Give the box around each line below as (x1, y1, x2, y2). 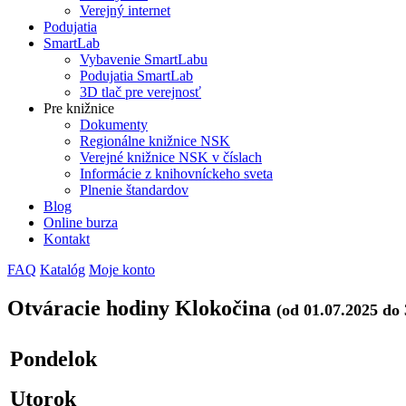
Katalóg (40, 262, 85, 277)
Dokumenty (80, 117, 148, 132)
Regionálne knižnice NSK (80, 133, 230, 149)
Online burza (43, 215, 118, 230)
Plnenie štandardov (80, 182, 188, 198)
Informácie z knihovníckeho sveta (80, 166, 273, 181)
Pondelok (10, 346, 97, 371)
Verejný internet (80, 3, 170, 18)
